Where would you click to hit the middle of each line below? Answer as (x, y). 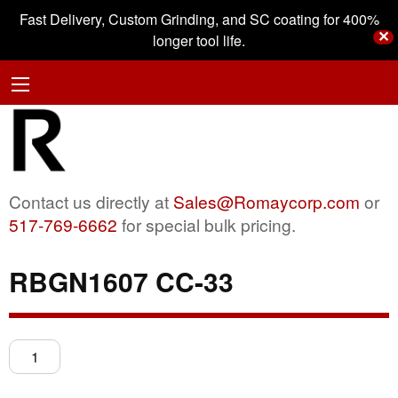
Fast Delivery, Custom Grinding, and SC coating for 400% (199, 19)
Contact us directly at (91, 201)
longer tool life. (199, 40)
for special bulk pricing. (207, 224)
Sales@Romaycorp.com (267, 201)
